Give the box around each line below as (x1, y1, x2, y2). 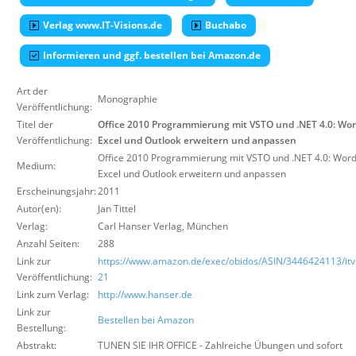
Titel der (17, 118, 53, 131)
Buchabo (205, 18, 246, 32)
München (187, 219, 228, 233)
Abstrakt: (17, 339, 56, 352)
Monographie (98, 92, 157, 106)
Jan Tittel (98, 202, 136, 215)
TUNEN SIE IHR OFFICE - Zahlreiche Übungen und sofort (98, 339, 342, 352)
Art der (17, 84, 48, 98)
